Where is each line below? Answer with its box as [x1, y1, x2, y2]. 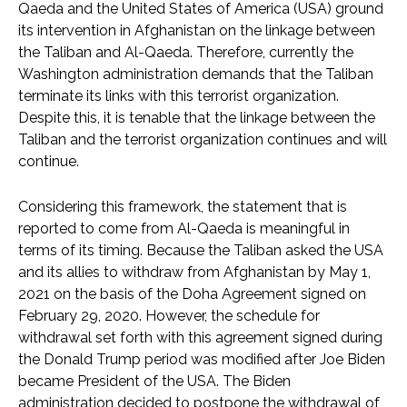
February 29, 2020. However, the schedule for [18, 307, 320, 325]
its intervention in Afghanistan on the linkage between [18, 22, 375, 40]
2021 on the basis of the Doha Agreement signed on [18, 285, 366, 303]
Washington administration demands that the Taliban [18, 65, 373, 84]
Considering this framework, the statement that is [18, 198, 347, 216]
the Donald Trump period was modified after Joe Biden [18, 351, 385, 369]
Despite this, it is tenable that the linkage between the [18, 109, 375, 127]
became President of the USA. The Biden [18, 372, 291, 391]
